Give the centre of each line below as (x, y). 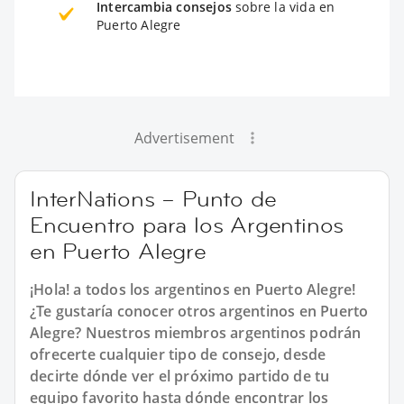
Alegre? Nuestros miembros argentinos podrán (196, 332)
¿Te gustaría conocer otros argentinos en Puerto (199, 311)
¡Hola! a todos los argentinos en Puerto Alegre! (193, 289)
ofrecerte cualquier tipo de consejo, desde (178, 354)
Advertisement (184, 138)
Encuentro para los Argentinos (187, 225)
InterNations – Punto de (153, 198)
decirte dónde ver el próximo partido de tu (180, 376)
